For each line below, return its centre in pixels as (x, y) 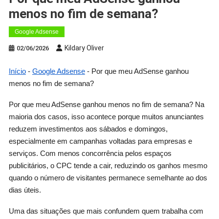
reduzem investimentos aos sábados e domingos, (88, 129)
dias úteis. (25, 190)
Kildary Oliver (84, 48)
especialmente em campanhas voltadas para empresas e (100, 141)
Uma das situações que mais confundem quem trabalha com (106, 211)
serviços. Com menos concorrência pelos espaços (90, 153)
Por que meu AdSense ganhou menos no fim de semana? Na (106, 104)
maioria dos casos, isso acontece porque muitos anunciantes (106, 116)
